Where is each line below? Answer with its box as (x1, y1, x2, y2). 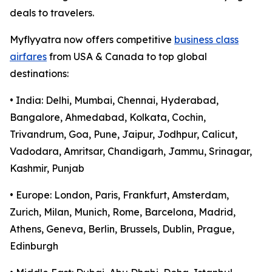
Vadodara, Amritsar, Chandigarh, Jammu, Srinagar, (10, 145, 252, 158)
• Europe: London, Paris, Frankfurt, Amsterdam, (10, 189, 229, 202)
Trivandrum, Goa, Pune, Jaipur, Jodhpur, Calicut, (10, 128, 237, 141)
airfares (10, 50, 47, 63)
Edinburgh (10, 240, 58, 253)
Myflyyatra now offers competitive (10, 33, 174, 46)
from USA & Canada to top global (47, 50, 207, 63)
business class (174, 33, 239, 46)
